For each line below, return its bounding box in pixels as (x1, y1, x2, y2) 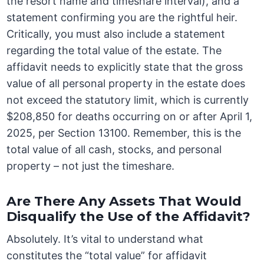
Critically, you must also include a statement (6, 28, 226, 41)
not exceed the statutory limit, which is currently (6, 94, 249, 107)
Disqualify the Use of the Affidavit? (6, 209, 251, 225)
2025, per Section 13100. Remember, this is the (6, 127, 242, 140)
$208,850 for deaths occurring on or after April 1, (6, 110, 253, 123)
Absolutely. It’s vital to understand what (6, 233, 204, 246)
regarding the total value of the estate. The (6, 44, 222, 57)
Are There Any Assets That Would (6, 193, 242, 210)
